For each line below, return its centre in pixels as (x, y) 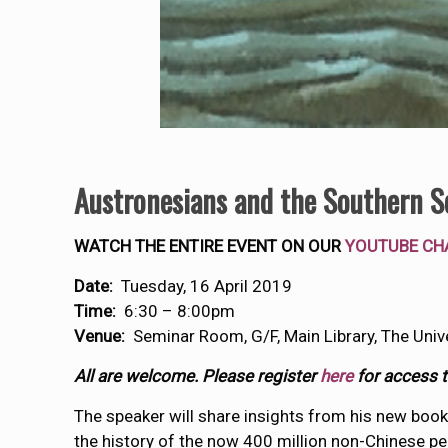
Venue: (100, 336)
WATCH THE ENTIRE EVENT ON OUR (210, 246)
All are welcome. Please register (197, 376)
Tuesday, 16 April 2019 (203, 286)
